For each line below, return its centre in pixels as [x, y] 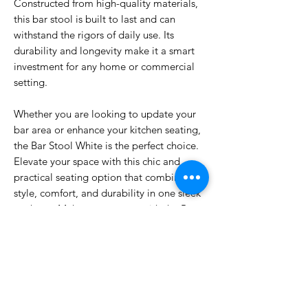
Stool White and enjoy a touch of [88, 224]
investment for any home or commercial [104, 66]
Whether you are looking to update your [105, 114]
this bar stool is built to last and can [95, 19]
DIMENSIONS [47, 283]
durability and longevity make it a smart [104, 51]
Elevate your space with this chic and [97, 161]
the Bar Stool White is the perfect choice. [106, 145]
